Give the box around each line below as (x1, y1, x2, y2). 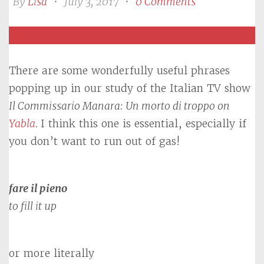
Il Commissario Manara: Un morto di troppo (9, 99, 217, 113)
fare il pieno (9, 181, 67, 195)
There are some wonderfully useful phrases (9, 64, 230, 77)
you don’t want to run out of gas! (9, 134, 180, 148)
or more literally (9, 246, 94, 260)
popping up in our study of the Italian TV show (9, 81, 250, 95)
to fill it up (9, 199, 57, 213)
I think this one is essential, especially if (41, 117, 246, 130)
